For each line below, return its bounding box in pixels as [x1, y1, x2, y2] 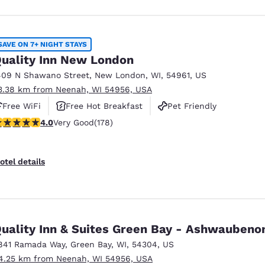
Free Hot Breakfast [66, 101, 143, 111]
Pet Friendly [167, 101, 216, 111]
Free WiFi [2, 101, 41, 111]
